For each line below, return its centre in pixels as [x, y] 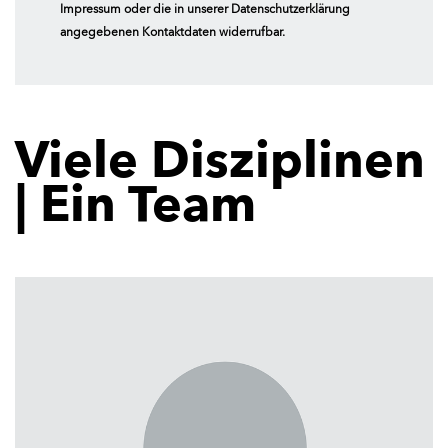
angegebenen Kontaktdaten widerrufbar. [173, 32]
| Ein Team [135, 207]
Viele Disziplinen [220, 163]
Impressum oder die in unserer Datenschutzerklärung [205, 9]
